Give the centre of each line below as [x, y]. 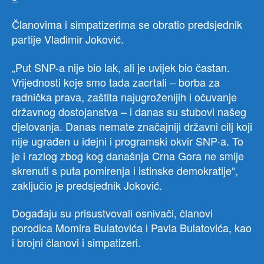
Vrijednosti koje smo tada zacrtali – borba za [116, 82]
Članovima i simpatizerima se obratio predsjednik [127, 24]
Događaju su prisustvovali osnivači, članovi [112, 213]
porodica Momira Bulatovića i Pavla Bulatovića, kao [132, 228]
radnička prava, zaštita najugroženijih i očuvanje [124, 96]
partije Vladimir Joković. [68, 39]
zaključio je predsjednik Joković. [87, 185]
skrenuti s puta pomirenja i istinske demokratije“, [125, 170]
